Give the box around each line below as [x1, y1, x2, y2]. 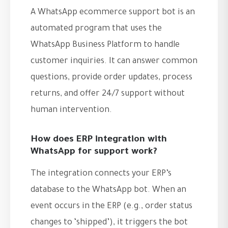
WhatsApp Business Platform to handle [31, 41, 180, 50]
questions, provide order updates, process [31, 73, 192, 83]
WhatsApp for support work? [31, 147, 157, 158]
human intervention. [31, 106, 112, 116]
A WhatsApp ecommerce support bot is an [31, 8, 195, 18]
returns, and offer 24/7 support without [31, 90, 185, 99]
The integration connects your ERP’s [31, 169, 172, 179]
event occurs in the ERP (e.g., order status [31, 202, 192, 212]
